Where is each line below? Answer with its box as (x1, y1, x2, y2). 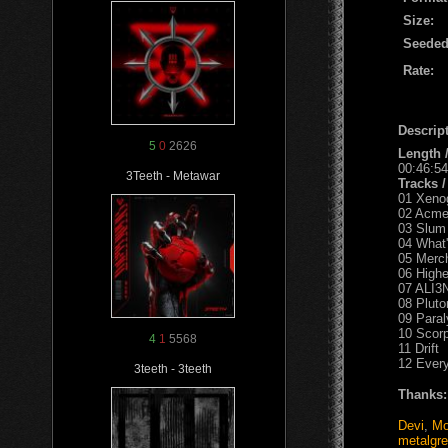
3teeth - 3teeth (134, 362, 212, 376)
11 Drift (398, 340, 439, 356)
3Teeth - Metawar (126, 169, 220, 183)
